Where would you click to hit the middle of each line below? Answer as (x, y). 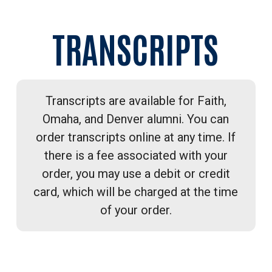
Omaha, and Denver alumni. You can (136, 119)
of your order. (136, 210)
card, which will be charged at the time (136, 192)
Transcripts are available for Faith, (136, 100)
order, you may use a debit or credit (136, 173)
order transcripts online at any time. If (136, 137)
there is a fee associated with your (136, 155)
